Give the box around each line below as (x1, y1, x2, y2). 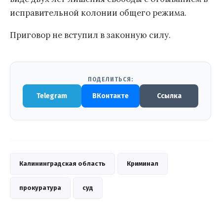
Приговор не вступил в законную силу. (10, 29, 171, 40)
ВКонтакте (92, 91, 129, 100)
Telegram (37, 91, 68, 100)
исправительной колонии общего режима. (10, 7, 186, 19)
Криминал (127, 159, 158, 167)
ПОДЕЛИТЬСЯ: (88, 75, 133, 83)
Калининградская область (19, 159, 106, 167)
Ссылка (156, 91, 182, 100)
